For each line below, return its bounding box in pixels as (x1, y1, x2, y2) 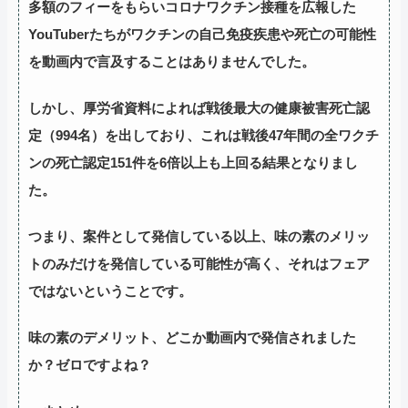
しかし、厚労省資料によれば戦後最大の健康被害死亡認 (28, 99, 370, 116)
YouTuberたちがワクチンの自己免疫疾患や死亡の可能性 (28, 25, 376, 42)
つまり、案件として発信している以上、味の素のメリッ (28, 228, 370, 244)
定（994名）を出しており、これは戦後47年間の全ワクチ (28, 127, 379, 143)
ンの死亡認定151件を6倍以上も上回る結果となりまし (28, 154, 358, 170)
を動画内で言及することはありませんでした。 (28, 53, 315, 69)
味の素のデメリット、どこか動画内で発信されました (28, 329, 356, 345)
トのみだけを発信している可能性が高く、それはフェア (28, 255, 370, 271)
